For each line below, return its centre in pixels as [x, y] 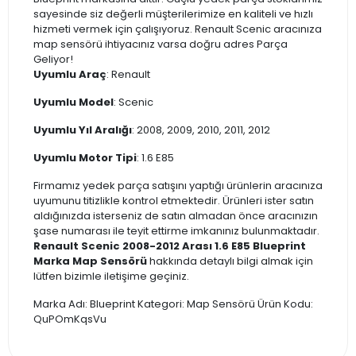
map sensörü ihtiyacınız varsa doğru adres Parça [161, 44]
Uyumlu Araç [70, 74]
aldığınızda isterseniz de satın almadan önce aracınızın [176, 215]
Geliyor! [53, 59]
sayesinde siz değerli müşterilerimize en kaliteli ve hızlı [173, 14]
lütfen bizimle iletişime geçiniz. [111, 276]
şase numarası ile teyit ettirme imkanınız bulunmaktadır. [176, 230]
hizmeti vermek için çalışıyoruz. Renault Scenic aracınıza [178, 29]
